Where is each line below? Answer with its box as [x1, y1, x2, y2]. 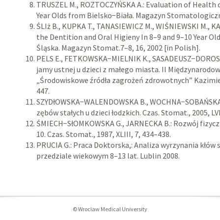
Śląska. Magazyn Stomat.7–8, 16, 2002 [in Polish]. [36, 43, 201, 53]
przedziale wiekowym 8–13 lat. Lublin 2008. [36, 151, 180, 161]
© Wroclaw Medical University [73, 205, 147, 213]
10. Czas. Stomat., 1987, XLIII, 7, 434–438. [36, 129, 171, 139]
